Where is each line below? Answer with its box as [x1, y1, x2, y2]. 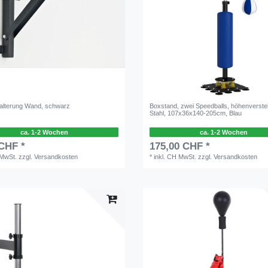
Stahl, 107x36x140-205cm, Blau [150, 109, 242, 117]
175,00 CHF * [150, 140, 211, 152]
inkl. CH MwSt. [154, 153, 197, 160]
